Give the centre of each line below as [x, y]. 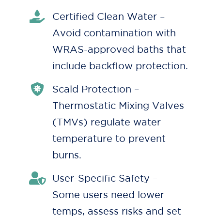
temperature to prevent [109, 139]
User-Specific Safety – [105, 178]
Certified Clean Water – [109, 17]
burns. [67, 155]
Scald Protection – [96, 89]
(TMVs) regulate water [107, 122]
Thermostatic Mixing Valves [118, 106]
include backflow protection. [120, 66]
